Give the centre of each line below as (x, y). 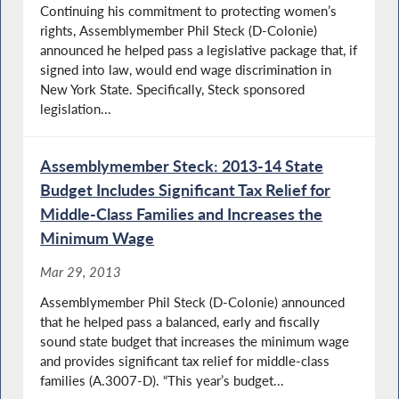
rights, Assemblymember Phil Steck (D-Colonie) (179, 31)
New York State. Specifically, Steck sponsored (173, 90)
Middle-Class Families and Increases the (182, 214)
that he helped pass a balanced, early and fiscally (180, 321)
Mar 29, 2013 (81, 271)
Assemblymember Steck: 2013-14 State (182, 166)
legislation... (76, 109)
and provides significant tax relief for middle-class (185, 360)
